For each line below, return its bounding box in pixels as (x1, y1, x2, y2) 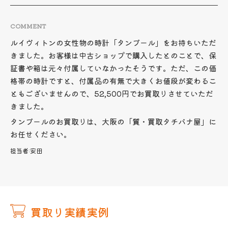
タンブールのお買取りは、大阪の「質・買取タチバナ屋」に (10, 116, 216, 127)
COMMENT (10, 21, 46, 30)
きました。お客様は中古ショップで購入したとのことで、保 (10, 50, 216, 61)
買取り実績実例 (31, 204, 109, 220)
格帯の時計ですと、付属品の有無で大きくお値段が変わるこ (10, 75, 216, 86)
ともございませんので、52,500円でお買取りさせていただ (10, 88, 213, 99)
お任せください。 (10, 129, 71, 139)
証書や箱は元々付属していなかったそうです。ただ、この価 (10, 63, 216, 73)
